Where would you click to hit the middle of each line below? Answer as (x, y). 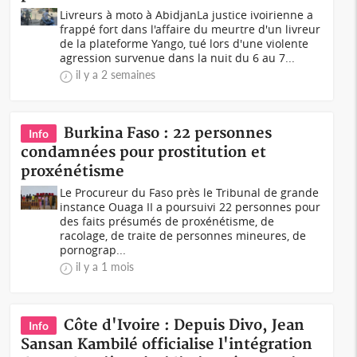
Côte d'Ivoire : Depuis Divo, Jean (184, 326)
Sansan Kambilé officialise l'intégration (167, 345)
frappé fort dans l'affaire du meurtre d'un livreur (190, 29)
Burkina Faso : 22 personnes (168, 133)
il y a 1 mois (105, 267)
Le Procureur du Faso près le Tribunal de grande (190, 192)
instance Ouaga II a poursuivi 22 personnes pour (190, 207)
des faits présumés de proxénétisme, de (167, 221)
